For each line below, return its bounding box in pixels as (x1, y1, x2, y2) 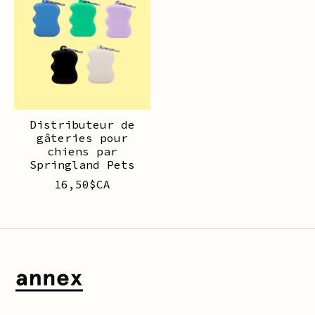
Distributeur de (29, 117, 135, 131)
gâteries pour (36, 130, 128, 145)
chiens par (46, 143, 117, 158)
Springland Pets (29, 157, 135, 172)
